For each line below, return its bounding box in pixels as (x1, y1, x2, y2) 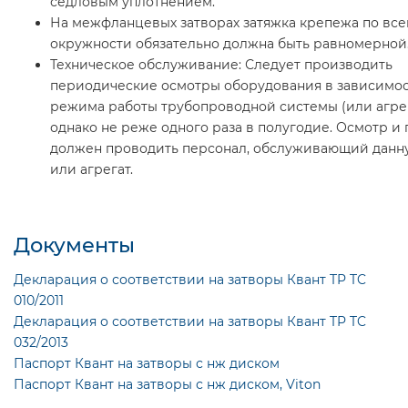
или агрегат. (50, 160, 133, 178)
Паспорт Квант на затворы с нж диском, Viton (14, 375, 321, 393)
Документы (14, 231, 135, 258)
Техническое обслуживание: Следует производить (50, 56, 393, 73)
